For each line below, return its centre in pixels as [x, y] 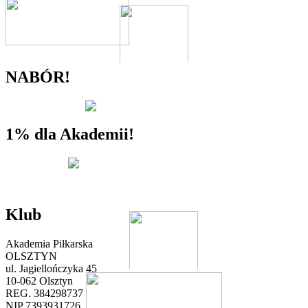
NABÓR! [38, 77]
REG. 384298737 [44, 293]
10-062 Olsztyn [39, 280]
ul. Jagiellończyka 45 [51, 268]
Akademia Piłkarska [49, 243]
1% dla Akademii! [70, 134]
